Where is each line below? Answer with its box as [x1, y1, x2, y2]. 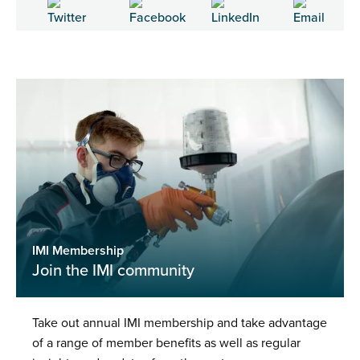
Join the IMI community [32, 261, 194, 281]
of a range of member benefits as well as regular [32, 335, 301, 352]
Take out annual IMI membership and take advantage [32, 315, 327, 332]
